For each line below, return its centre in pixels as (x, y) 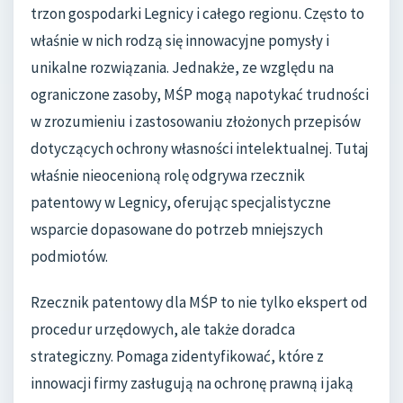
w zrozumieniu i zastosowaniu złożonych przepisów (196, 121)
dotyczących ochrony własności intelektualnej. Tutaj (200, 148)
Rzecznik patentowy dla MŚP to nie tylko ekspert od (199, 303)
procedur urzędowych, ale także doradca (163, 330)
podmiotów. (69, 256)
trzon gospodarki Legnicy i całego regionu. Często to (197, 13)
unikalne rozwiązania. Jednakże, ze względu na (182, 67)
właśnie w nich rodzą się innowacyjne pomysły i (180, 40)
